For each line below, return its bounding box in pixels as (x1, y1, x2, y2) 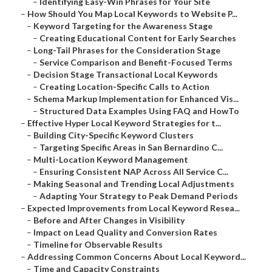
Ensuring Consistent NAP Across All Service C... (39, 166, 228, 177)
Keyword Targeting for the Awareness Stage (33, 21, 212, 32)
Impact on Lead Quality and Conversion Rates (33, 227, 217, 238)
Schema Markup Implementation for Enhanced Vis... (33, 93, 239, 104)
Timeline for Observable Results (33, 239, 163, 250)
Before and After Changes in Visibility (33, 215, 185, 226)
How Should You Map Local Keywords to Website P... (27, 8, 237, 19)
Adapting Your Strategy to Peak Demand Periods (39, 191, 238, 202)
